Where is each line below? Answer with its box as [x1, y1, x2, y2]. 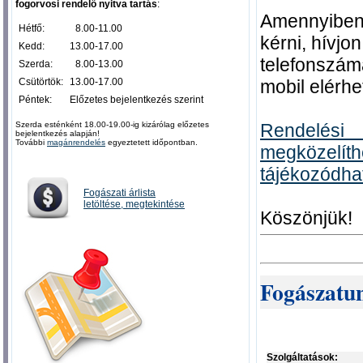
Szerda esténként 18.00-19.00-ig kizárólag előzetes [15, 120, 209, 130]
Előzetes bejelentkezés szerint [70, 94, 203, 106]
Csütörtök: [19, 76, 63, 88]
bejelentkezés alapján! [15, 129, 100, 139]
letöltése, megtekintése [83, 199, 185, 211]
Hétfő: [19, 23, 45, 35]
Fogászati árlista [83, 187, 156, 199]
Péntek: [19, 94, 52, 106]
